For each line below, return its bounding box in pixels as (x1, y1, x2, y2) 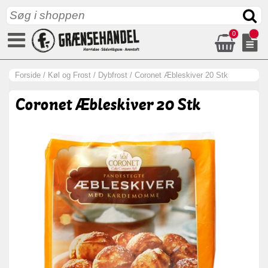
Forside (15, 71, 41, 80)
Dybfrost (98, 71, 127, 80)
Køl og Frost (48, 71, 91, 80)
